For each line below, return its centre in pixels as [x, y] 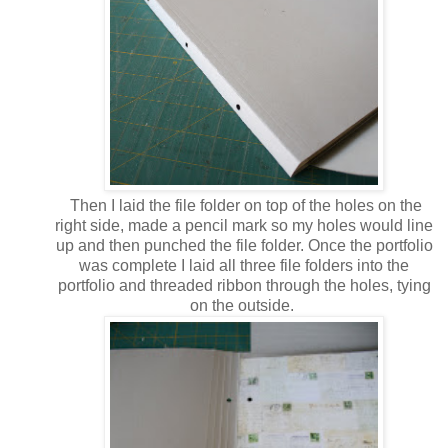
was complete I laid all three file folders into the [244, 265]
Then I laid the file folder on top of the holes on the [244, 205]
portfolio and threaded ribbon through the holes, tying [244, 285]
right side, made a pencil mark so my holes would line [244, 225]
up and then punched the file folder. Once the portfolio [244, 245]
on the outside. [244, 305]
